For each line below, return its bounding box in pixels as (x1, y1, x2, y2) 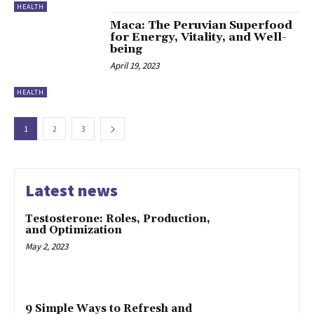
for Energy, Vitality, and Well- (110, 29, 287, 44)
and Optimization (25, 223, 122, 237)
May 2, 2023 (25, 240, 68, 252)
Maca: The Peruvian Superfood (110, 18, 293, 32)
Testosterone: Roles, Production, (25, 212, 210, 226)
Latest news (25, 179, 118, 201)
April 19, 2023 (110, 59, 160, 71)
